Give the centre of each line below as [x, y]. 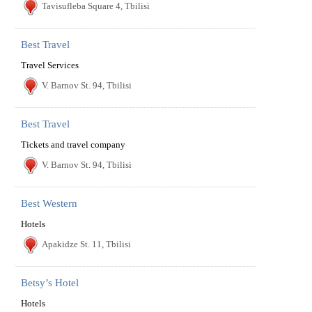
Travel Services [50, 65]
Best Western [49, 203]
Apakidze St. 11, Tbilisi [86, 244]
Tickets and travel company [73, 145]
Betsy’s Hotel [50, 283]
